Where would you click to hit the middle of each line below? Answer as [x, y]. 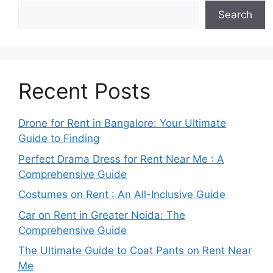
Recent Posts [84, 91]
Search [235, 15]
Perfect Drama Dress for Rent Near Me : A [121, 159]
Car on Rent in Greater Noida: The [102, 215]
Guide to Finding [59, 139]
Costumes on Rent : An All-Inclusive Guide [122, 195]
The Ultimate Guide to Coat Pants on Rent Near [135, 251]
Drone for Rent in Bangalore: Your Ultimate [122, 123]
